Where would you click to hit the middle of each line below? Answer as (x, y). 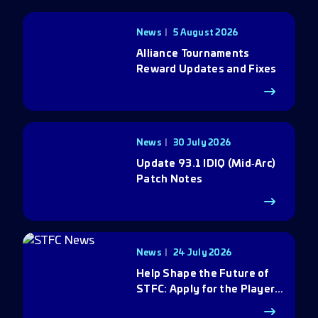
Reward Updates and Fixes (207, 70)
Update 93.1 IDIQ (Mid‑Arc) (206, 164)
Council (155, 305)
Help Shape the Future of (203, 274)
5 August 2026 (206, 33)
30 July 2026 (202, 143)
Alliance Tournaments (193, 54)
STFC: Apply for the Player (206, 290)
